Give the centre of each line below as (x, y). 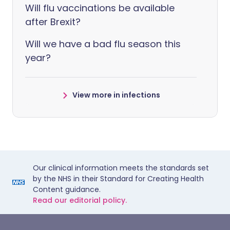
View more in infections (116, 95)
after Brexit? (53, 22)
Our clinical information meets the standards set (121, 168)
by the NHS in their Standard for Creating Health (118, 179)
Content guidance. (67, 189)
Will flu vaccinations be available (100, 8)
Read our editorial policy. (80, 200)
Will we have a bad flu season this (103, 44)
